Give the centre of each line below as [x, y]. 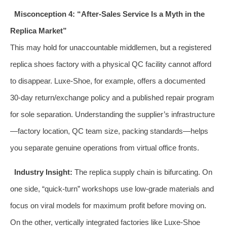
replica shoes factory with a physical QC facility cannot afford [111, 64]
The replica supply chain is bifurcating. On [142, 172]
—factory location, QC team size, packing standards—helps [109, 131]
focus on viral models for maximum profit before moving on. [108, 205]
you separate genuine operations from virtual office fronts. [105, 147]
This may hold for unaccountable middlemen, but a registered [111, 47]
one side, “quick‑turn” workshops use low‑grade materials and [112, 188]
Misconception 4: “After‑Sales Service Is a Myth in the [109, 14]
